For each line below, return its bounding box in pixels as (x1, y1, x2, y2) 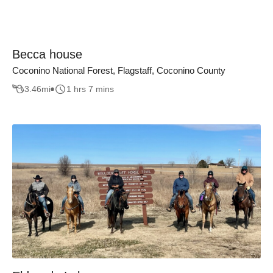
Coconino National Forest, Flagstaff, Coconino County (12, 65, 225, 76)
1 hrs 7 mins (66, 84, 114, 94)
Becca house (12, 47, 82, 61)
